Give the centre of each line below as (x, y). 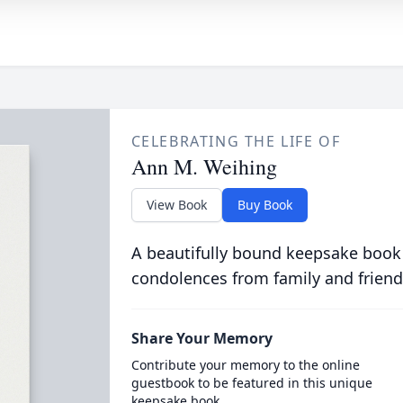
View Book (176, 205)
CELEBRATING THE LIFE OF (236, 141)
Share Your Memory (201, 338)
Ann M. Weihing (204, 166)
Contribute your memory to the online (245, 365)
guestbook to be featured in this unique (251, 383)
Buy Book (264, 205)
